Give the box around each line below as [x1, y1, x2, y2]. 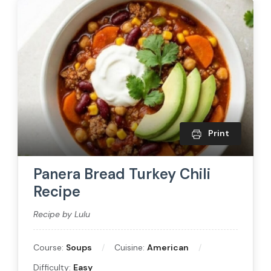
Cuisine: [114, 241, 147, 253]
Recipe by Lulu [33, 208, 90, 220]
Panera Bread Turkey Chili [33, 164, 211, 183]
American [147, 241, 189, 253]
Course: [33, 241, 66, 253]
